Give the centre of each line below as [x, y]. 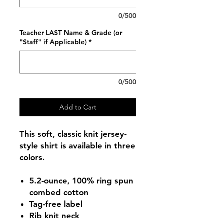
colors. [32, 157]
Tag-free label [56, 204]
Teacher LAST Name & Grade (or [71, 33]
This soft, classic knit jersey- [73, 134]
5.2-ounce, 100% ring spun [81, 181]
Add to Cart [78, 107]
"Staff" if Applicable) [53, 42]
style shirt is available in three [77, 145]
